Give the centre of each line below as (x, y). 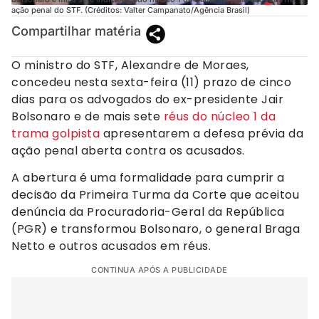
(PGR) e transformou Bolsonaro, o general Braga (156, 229)
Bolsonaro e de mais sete (88, 116)
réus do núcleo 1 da (219, 116)
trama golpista (56, 133)
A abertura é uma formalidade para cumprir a (148, 177)
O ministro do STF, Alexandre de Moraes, (130, 65)
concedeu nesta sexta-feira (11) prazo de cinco (151, 82)
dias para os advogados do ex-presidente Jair (147, 99)
